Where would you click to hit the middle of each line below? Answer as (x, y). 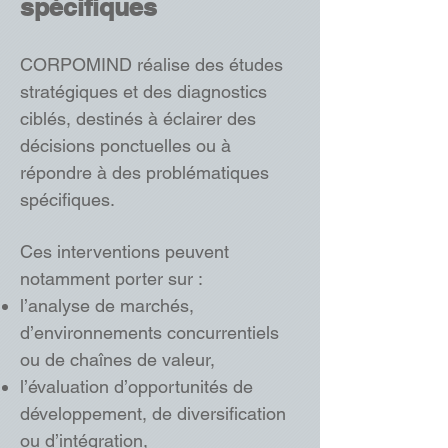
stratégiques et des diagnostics (143, 91)
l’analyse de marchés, (107, 305)
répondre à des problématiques (144, 172)
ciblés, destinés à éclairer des (138, 118)
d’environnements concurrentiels (149, 332)
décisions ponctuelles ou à (125, 145)
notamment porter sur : (111, 278)
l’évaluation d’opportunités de (136, 386)
